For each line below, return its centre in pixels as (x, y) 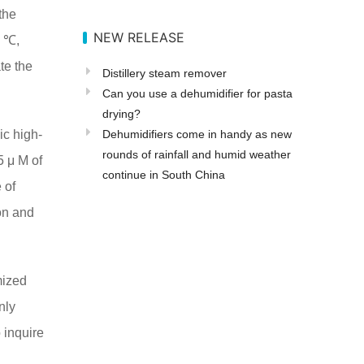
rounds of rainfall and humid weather (197, 155)
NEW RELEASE (139, 38)
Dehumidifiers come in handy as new (197, 134)
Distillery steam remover (165, 74)
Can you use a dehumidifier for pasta (198, 94)
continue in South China (164, 175)
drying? (122, 114)
